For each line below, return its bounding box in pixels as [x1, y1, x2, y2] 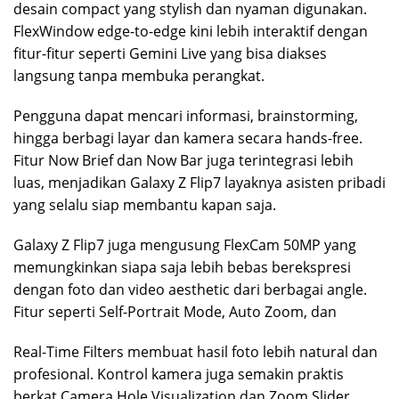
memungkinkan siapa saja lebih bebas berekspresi [13, 256, 351, 277]
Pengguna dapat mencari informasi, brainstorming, [13, 105, 358, 126]
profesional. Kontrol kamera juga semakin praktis [13, 363, 344, 384]
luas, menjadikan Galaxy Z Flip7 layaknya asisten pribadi [13, 172, 386, 192]
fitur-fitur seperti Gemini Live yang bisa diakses [13, 43, 327, 63]
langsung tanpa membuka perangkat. [13, 65, 265, 85]
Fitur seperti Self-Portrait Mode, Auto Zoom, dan [13, 301, 337, 322]
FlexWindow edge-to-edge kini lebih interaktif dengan [13, 20, 368, 41]
